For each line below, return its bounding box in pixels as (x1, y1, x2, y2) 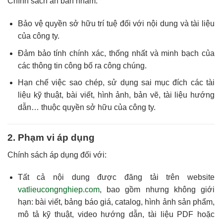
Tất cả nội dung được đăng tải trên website (17, 173, 215, 182)
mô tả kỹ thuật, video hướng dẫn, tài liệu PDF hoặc (17, 210, 215, 219)
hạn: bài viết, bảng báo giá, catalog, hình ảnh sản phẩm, (17, 198, 215, 207)
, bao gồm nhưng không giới (99, 185, 215, 194)
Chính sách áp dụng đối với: (7, 150, 107, 159)
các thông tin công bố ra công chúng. (17, 61, 147, 70)
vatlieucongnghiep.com (17, 185, 100, 194)
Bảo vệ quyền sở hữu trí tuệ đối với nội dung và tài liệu (17, 19, 215, 28)
